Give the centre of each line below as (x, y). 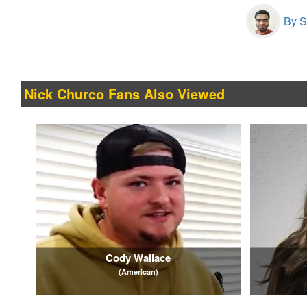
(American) (138, 271)
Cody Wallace (138, 257)
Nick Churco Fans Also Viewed (124, 94)
